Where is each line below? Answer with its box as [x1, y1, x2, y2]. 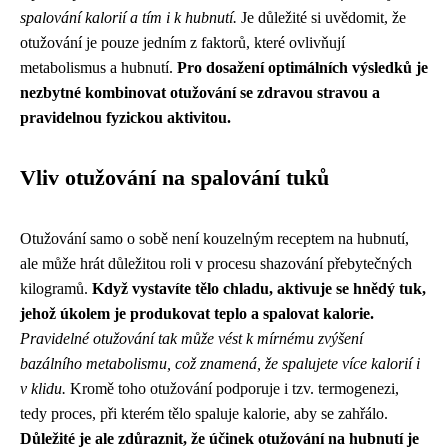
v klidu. [20, 380, 66, 397]
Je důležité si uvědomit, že [237, 9, 406, 26]
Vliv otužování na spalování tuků [20, 166, 329, 190]
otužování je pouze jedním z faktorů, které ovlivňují [20, 34, 345, 51]
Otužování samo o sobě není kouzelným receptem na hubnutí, [20, 230, 409, 247]
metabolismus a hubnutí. [20, 59, 177, 76]
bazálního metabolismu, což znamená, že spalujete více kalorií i [20, 355, 420, 372]
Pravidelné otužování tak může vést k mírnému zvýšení [20, 330, 363, 347]
